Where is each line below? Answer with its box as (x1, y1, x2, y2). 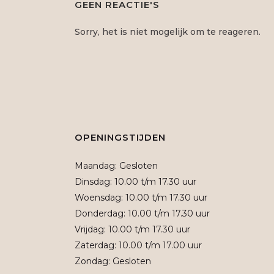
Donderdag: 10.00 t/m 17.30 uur (75, 208, 210, 219)
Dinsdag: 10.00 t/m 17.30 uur (75, 176, 196, 187)
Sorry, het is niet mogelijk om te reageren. (75, 26, 261, 37)
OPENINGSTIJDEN (75, 131, 166, 143)
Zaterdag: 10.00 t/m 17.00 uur (75, 240, 202, 251)
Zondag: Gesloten (75, 256, 151, 267)
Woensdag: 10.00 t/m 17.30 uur (75, 192, 207, 203)
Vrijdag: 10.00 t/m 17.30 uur (75, 224, 190, 235)
